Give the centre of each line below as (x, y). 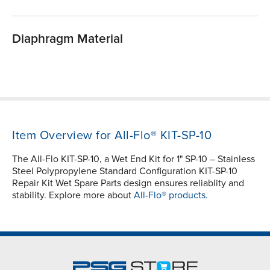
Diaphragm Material (67, 39)
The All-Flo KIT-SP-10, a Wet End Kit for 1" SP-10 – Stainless (133, 159)
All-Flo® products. (171, 195)
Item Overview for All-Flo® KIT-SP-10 (112, 135)
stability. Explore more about (73, 195)
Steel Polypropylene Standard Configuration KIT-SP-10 (125, 171)
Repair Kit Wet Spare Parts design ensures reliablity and (128, 183)
